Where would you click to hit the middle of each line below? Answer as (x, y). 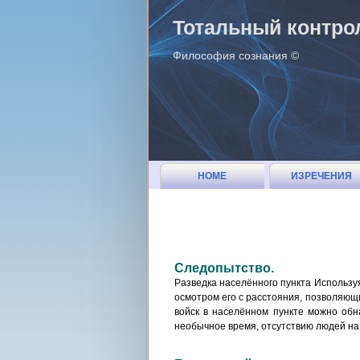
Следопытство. (224, 268)
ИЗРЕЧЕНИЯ (321, 176)
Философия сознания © (236, 55)
